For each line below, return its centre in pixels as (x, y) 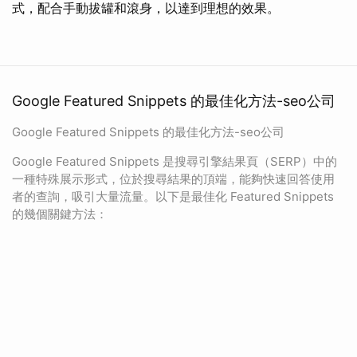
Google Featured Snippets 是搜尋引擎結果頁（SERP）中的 (175, 161)
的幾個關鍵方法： (60, 214)
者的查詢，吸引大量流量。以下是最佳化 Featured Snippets (173, 196)
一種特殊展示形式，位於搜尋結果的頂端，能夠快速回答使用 (173, 179)
